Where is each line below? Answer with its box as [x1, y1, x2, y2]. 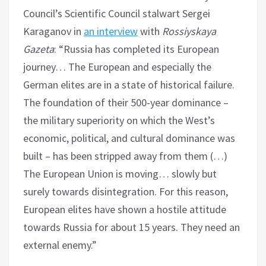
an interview [84, 24, 138, 39]
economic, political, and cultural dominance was [23, 131, 235, 145]
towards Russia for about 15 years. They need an [23, 220, 240, 235]
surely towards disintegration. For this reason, [23, 185, 228, 199]
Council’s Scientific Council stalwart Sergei [23, 7, 210, 21]
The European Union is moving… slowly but [23, 167, 217, 181]
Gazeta [23, 42, 54, 56]
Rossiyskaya [162, 24, 216, 39]
